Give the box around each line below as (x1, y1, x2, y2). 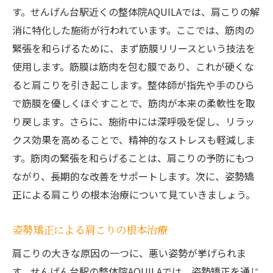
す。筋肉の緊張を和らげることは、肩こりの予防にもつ (12, 151, 254, 166)
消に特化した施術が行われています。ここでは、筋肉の (12, 23, 254, 38)
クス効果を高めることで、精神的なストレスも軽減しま (12, 132, 255, 147)
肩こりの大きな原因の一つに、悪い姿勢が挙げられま (12, 246, 246, 261)
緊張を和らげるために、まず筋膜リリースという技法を (12, 41, 255, 56)
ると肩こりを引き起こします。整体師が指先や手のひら (12, 77, 255, 93)
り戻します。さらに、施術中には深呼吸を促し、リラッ (12, 114, 255, 129)
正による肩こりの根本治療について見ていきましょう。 (12, 187, 255, 202)
